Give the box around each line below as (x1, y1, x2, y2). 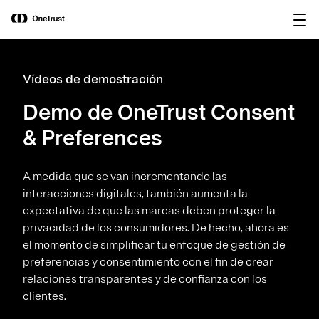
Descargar (219, 6, 268, 19)
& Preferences (23, 122, 162, 153)
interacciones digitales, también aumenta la (23, 187, 248, 201)
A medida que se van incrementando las (23, 169, 227, 184)
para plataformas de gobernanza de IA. (6, 35, 174, 47)
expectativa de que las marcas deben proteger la (23, 204, 276, 218)
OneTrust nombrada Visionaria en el (6, 6, 163, 19)
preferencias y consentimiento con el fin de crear (23, 255, 273, 269)
